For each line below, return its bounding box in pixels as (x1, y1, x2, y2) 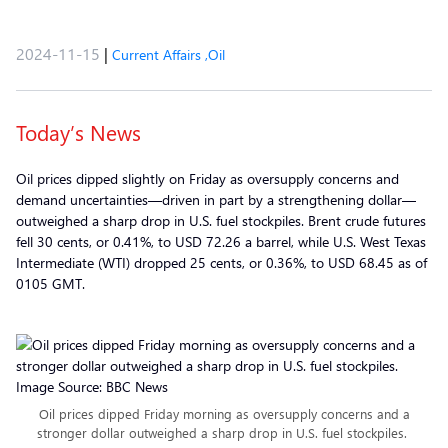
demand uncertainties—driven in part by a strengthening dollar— (16, 190, 416, 209)
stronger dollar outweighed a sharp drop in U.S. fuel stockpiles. (37, 423, 411, 441)
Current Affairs (112, 45, 201, 64)
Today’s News (16, 117, 141, 147)
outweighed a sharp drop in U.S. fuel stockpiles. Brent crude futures (16, 211, 426, 230)
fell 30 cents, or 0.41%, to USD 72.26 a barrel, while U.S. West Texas (16, 232, 426, 251)
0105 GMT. (16, 274, 89, 293)
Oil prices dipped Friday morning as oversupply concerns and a (38, 404, 410, 422)
